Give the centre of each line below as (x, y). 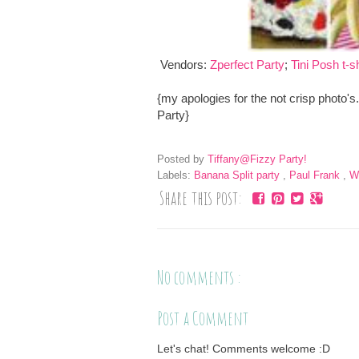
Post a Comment (203, 318)
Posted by (182, 159)
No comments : (200, 277)
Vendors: (184, 64)
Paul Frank (316, 175)
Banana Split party (238, 175)
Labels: (175, 175)
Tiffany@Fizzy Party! (259, 159)
